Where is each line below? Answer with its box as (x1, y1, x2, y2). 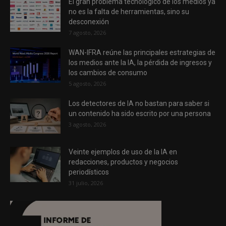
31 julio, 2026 (69, 179, 103, 187)
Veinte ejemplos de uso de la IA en (69, 147, 177, 156)
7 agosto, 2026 (69, 28, 106, 36)
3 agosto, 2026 (69, 120, 106, 128)
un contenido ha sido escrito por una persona (69, 109, 211, 118)
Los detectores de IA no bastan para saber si (69, 99, 209, 107)
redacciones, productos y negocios (69, 157, 178, 166)
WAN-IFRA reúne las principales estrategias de (69, 48, 215, 56)
